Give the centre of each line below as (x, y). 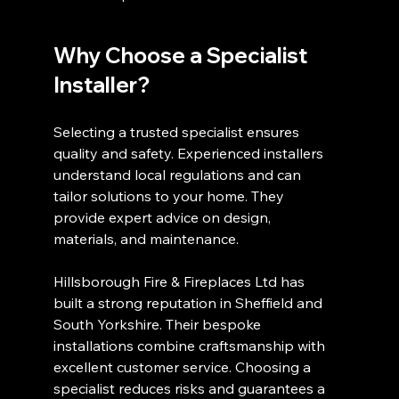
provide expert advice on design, (164, 217)
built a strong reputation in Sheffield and (190, 302)
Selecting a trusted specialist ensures (179, 131)
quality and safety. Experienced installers (191, 153)
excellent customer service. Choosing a (184, 366)
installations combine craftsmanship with (191, 345)
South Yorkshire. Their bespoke (159, 324)
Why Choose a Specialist (183, 55)
